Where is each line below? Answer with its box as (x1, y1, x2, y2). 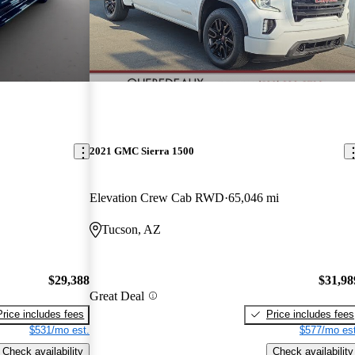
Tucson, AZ (101, 223, 162, 237)
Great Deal (90, 288, 145, 303)
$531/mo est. (29, 323, 90, 336)
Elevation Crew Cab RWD (90, 191, 225, 205)
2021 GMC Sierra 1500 (90, 145, 195, 158)
